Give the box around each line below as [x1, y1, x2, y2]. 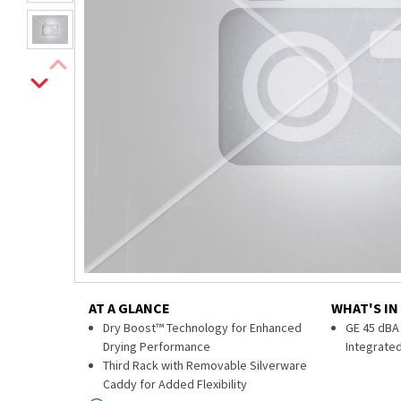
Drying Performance [103, 337, 211, 354]
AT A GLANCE [89, 298, 171, 317]
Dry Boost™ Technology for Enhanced [103, 319, 303, 336]
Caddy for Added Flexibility [103, 375, 248, 392]
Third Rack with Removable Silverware [103, 356, 308, 373]
